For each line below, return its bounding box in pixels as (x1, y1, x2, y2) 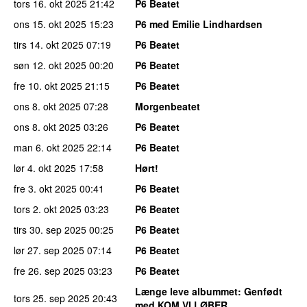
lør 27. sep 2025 (14, 243, 84, 257)
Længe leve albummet (135, 284, 238, 298)
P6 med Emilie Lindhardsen (135, 16, 262, 31)
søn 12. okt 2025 (14, 58, 86, 72)
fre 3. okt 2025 (14, 181, 77, 195)
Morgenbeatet (135, 99, 200, 113)
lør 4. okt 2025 (14, 160, 76, 175)
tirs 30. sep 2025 (14, 222, 86, 236)
